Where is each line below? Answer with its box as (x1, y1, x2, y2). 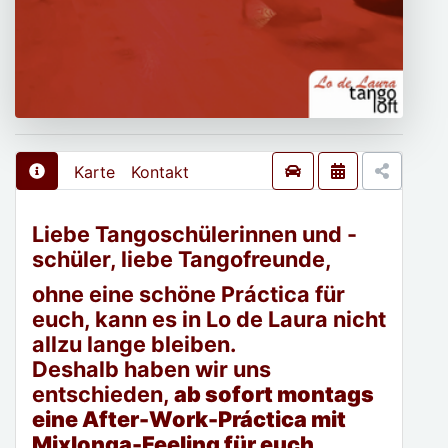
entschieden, (32, 381, 170, 407)
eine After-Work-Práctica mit (32, 406, 346, 432)
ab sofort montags (170, 381, 374, 407)
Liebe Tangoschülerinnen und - (32, 221, 357, 247)
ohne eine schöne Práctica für (32, 281, 345, 307)
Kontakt (131, 162, 189, 182)
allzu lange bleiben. (32, 331, 236, 357)
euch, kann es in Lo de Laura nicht (32, 306, 386, 332)
